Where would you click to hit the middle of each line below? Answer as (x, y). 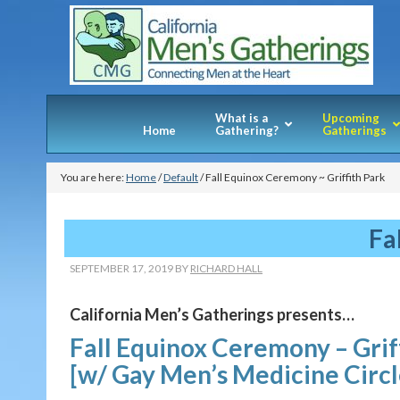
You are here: (93, 177)
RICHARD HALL (226, 268)
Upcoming (350, 118)
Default (181, 177)
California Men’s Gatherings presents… (212, 314)
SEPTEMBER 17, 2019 (121, 268)
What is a (241, 118)
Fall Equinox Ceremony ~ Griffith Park (294, 177)
